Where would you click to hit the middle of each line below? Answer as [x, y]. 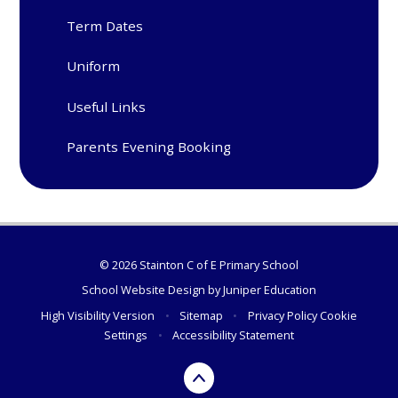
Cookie [338, 315]
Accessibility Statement [233, 334]
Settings [126, 334]
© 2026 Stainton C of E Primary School [199, 264]
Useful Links [107, 106]
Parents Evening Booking [149, 146]
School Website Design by [152, 290]
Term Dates [105, 25]
